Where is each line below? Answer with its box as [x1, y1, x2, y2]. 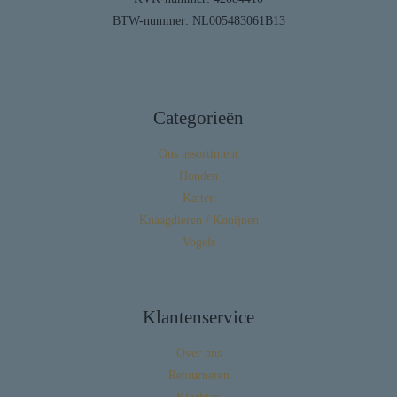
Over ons [175, 346, 222, 361]
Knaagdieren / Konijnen [138, 214, 259, 228]
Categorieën [153, 107, 244, 129]
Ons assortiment [159, 147, 238, 161]
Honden [179, 169, 218, 183]
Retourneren [167, 369, 230, 383]
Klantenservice [143, 307, 254, 329]
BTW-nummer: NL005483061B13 [112, 14, 285, 28]
